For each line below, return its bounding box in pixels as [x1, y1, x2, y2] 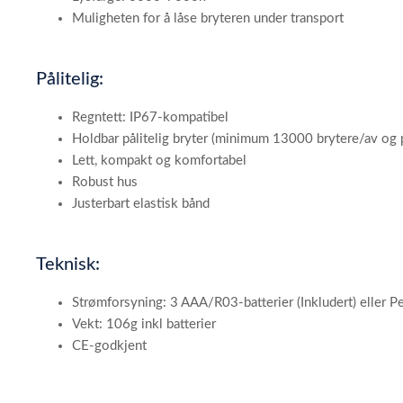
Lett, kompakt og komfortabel [72, 153, 246, 167]
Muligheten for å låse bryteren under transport [72, 11, 344, 25]
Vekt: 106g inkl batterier [72, 317, 216, 331]
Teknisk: [36, 255, 100, 273]
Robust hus [72, 175, 138, 189]
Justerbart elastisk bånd [72, 196, 210, 210]
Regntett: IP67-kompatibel [72, 110, 228, 124]
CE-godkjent [72, 338, 147, 353]
